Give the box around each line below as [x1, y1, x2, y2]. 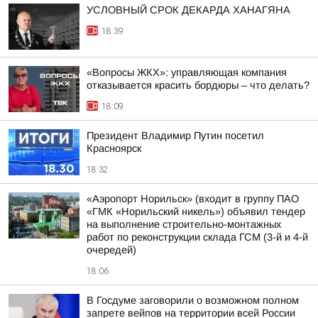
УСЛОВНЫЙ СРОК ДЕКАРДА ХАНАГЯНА [87, 4, 290, 16]
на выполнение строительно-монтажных [87, 219, 281, 230]
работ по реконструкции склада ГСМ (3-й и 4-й [87, 231, 308, 243]
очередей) [87, 244, 136, 256]
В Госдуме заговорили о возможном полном [87, 295, 299, 306]
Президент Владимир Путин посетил [87, 130, 264, 141]
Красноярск [87, 143, 141, 154]
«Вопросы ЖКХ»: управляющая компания [87, 67, 287, 78]
